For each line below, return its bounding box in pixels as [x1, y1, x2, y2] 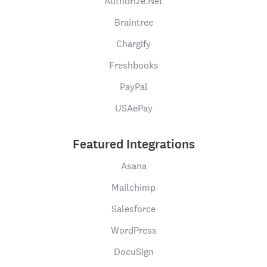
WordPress [110, 224, 157, 237]
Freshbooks [108, 59, 159, 72]
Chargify [116, 38, 151, 50]
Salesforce [111, 203, 156, 215]
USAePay [114, 102, 153, 114]
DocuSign [113, 246, 154, 258]
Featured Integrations [72, 136, 195, 153]
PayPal [119, 80, 148, 93]
